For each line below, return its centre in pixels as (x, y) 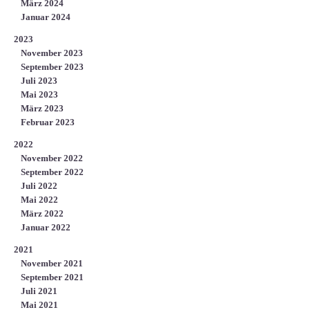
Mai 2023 (39, 94)
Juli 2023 (39, 80)
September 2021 (52, 277)
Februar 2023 (48, 122)
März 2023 (42, 108)
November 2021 (52, 263)
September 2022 (52, 172)
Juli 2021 (39, 291)
